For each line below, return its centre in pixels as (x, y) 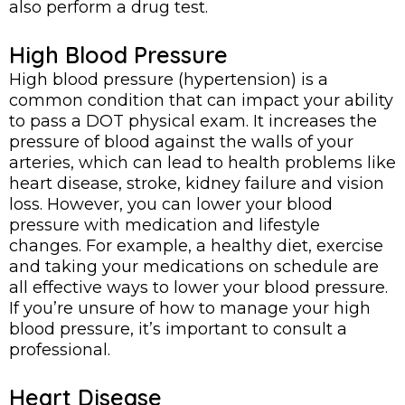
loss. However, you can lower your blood (171, 204)
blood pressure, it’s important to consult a (178, 329)
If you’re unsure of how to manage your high (190, 308)
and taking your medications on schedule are (194, 267)
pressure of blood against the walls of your (181, 142)
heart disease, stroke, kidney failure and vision (197, 184)
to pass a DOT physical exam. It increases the (193, 121)
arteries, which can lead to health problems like (202, 163)
